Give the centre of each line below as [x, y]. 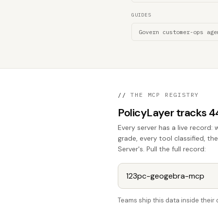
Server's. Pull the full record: [162, 149]
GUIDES [141, 15]
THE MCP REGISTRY [163, 95]
